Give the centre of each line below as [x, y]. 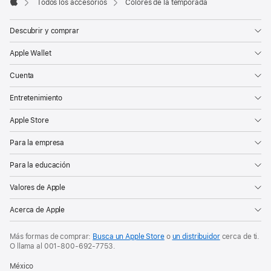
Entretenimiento [36, 98]
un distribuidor [196, 237]
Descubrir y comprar [44, 31]
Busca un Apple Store [129, 237]
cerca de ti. [240, 237]
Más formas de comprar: [51, 237]
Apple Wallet [31, 54]
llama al [30, 247]
